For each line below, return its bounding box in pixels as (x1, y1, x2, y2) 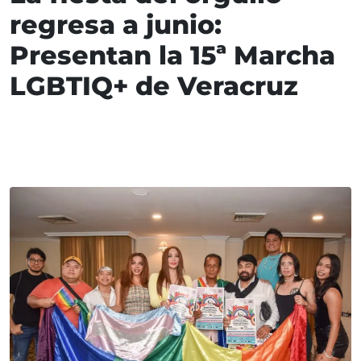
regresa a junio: (10, 9, 222, 41)
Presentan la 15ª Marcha (10, 39, 335, 72)
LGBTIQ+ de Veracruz (10, 70, 298, 102)
